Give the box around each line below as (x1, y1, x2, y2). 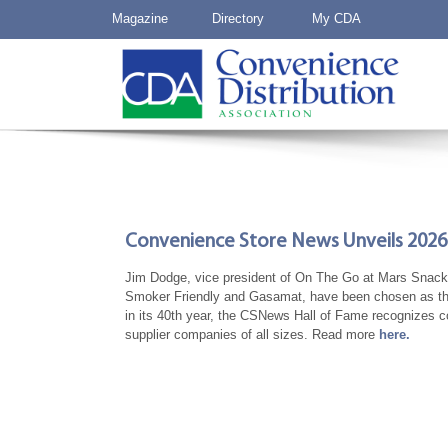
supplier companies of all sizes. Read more (125, 326, 379, 342)
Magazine (112, 11, 168, 26)
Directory (212, 11, 264, 26)
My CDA (312, 11, 361, 26)
